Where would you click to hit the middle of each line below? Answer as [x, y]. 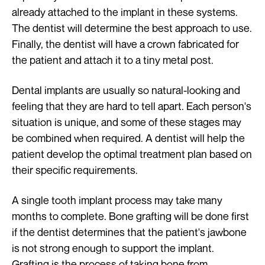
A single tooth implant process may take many [117, 200]
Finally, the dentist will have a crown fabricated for [125, 44]
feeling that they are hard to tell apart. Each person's [132, 106]
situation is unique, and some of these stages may [127, 122]
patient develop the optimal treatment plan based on [132, 154]
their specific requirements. [75, 170]
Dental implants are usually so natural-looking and [126, 90]
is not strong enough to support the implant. [113, 248]
